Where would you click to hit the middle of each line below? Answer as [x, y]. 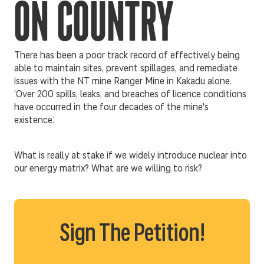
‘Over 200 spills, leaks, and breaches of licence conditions [130, 95]
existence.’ [34, 121]
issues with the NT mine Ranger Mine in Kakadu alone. [123, 82]
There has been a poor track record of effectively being [127, 56]
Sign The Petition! [132, 235]
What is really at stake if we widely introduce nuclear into [131, 156]
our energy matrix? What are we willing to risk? [108, 169]
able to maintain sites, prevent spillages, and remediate [126, 69]
